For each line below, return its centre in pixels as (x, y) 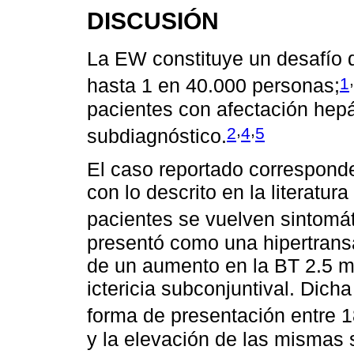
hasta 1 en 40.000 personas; (213, 86)
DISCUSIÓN (153, 21)
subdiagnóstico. (157, 136)
